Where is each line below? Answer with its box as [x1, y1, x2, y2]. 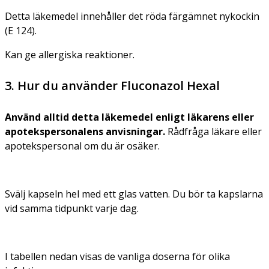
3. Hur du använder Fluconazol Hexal [5, 77, 220, 94]
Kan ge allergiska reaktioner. [5, 47, 134, 61]
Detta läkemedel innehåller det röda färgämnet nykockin [5, 9, 259, 23]
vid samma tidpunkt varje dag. [5, 201, 139, 215]
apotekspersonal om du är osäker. [5, 139, 160, 153]
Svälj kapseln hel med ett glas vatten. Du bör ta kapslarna [5, 187, 263, 201]
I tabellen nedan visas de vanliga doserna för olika [5, 249, 230, 263]
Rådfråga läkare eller [165, 124, 262, 138]
